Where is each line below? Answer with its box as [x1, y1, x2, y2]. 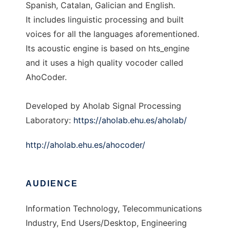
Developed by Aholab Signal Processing [26, 101, 181, 111]
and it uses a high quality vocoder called [26, 57, 183, 68]
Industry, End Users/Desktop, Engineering [26, 218, 187, 228]
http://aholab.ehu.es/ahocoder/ [26, 140, 145, 150]
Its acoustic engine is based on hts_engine [26, 43, 189, 54]
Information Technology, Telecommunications [26, 203, 202, 214]
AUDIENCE [26, 179, 78, 188]
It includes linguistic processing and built [26, 14, 184, 25]
